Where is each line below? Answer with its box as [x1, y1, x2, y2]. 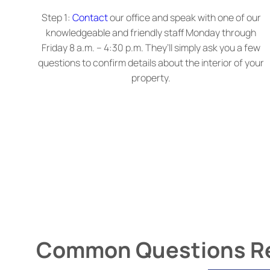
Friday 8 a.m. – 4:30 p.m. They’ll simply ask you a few [42, 41, 261, 55]
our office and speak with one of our [107, 11, 261, 25]
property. [131, 71, 171, 85]
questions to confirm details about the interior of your [38, 56, 265, 70]
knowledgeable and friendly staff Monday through [46, 26, 257, 40]
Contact [72, 11, 108, 25]
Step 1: [41, 11, 71, 25]
